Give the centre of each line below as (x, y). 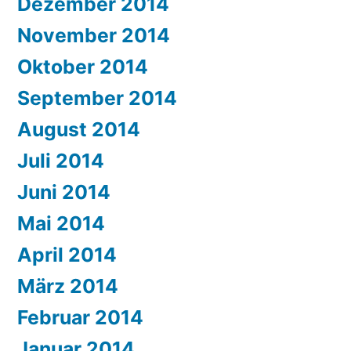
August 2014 (79, 130)
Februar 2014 (80, 318)
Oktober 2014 (83, 67)
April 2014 (67, 255)
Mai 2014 (61, 224)
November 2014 (94, 36)
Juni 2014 (64, 192)
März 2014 (68, 286)
